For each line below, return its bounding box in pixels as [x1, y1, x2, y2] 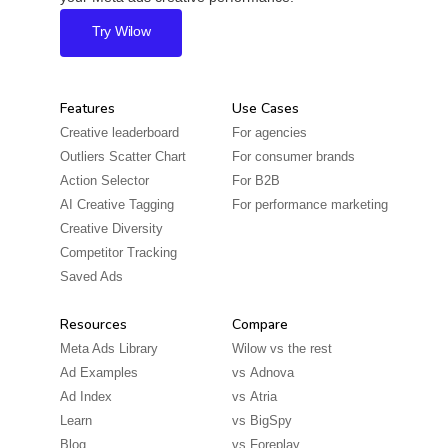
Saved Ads [60, 269, 123, 284]
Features [60, 99, 115, 118]
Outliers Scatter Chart [60, 149, 186, 164]
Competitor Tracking [60, 245, 177, 260]
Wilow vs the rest [232, 341, 332, 356]
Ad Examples [60, 365, 138, 380]
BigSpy [250, 413, 292, 428]
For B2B [232, 173, 280, 188]
